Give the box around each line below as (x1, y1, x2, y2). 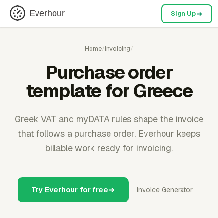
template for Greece (25, 79, 193, 103)
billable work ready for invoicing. (45, 143, 173, 154)
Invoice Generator (137, 185, 193, 194)
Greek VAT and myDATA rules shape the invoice (15, 113, 203, 125)
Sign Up (170, 9, 196, 18)
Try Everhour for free (31, 185, 108, 194)
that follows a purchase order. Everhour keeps (18, 128, 200, 139)
